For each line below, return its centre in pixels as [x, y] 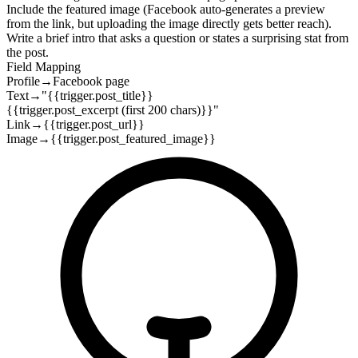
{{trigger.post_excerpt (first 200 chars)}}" [113, 109]
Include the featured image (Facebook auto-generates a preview [166, 9]
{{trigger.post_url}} [94, 124]
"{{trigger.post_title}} [97, 95]
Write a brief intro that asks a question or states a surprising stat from [177, 38]
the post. [28, 52]
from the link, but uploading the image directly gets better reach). [169, 23]
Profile [23, 81]
